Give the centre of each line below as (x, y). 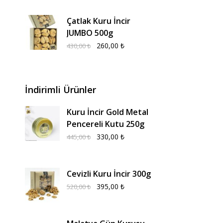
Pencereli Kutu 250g (106, 124)
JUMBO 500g (90, 33)
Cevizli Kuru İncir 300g (109, 174)
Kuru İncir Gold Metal (108, 112)
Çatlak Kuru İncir (99, 21)
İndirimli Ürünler (60, 90)
